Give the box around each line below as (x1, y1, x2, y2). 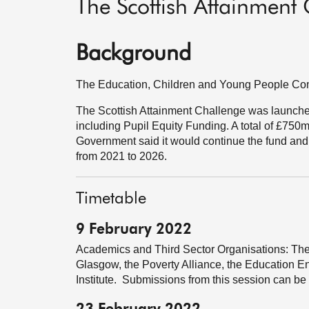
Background (76, 43, 191, 65)
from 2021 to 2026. (76, 150, 167, 162)
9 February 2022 (76, 223, 192, 237)
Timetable (76, 190, 146, 207)
